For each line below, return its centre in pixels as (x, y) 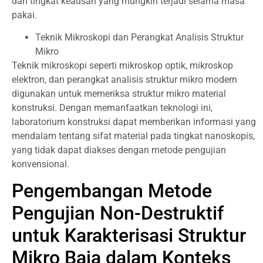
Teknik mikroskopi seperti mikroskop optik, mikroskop (122, 65)
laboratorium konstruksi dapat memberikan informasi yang (134, 122)
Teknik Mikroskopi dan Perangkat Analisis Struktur (139, 37)
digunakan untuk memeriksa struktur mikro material (119, 93)
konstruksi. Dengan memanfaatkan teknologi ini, (112, 107)
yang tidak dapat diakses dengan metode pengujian (119, 150)
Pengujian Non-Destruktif (118, 213)
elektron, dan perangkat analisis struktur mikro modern (124, 79)
